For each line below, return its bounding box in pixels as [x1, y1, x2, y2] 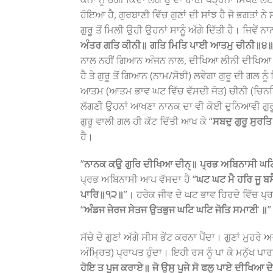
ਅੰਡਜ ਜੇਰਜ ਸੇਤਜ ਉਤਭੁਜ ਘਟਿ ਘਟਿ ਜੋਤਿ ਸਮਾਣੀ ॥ [84, 203, 268, 216]
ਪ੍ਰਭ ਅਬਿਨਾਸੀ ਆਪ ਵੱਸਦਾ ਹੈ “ [80, 172, 196, 186]
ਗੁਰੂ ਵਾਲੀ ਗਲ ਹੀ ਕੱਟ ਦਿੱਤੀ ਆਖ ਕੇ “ [80, 115, 213, 128]
